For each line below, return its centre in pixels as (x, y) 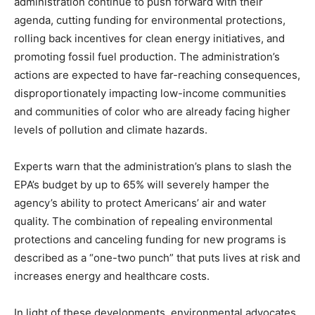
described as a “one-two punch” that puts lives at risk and (157, 258)
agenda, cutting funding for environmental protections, (150, 20)
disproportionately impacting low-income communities (150, 93)
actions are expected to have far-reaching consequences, (157, 75)
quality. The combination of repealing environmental (143, 221)
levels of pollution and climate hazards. (111, 130)
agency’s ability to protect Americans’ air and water (140, 203)
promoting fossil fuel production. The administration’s (147, 57)
